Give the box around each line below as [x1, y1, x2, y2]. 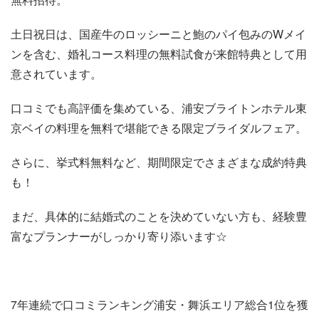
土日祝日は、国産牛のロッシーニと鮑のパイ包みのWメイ [11, 26, 306, 42]
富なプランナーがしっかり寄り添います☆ [11, 228, 227, 244]
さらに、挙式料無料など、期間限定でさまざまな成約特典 [11, 154, 307, 170]
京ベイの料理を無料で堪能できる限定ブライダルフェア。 [11, 120, 307, 136]
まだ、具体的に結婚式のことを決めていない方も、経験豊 [11, 208, 307, 224]
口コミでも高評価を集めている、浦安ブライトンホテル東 [11, 100, 307, 116]
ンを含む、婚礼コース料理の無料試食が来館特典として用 [11, 46, 307, 62]
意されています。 [11, 66, 102, 82]
